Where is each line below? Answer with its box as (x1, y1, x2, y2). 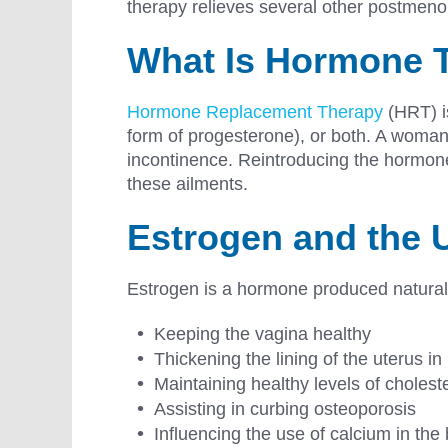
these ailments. (127, 174, 253, 195)
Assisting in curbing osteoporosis (154, 399, 421, 420)
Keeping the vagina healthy (154, 324, 371, 345)
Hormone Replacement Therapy (127, 102, 383, 123)
